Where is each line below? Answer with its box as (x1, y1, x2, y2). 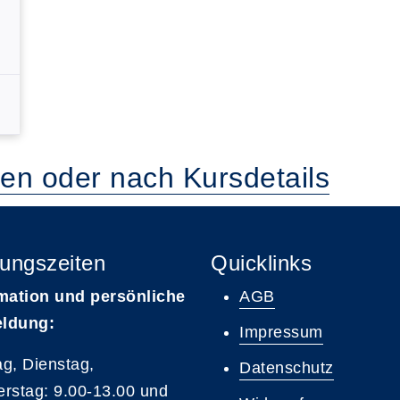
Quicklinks (211, 251, 312, 275)
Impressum (239, 323, 323, 341)
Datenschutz (239, 359, 334, 377)
